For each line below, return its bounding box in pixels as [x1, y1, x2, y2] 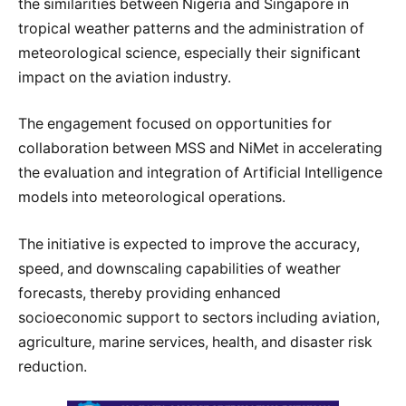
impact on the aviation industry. [18, 68, 231, 86]
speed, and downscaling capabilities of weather [18, 259, 341, 277]
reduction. [18, 357, 87, 375]
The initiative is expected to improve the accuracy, [18, 235, 360, 253]
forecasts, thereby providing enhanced [18, 284, 281, 302]
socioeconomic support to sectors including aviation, [18, 308, 380, 326]
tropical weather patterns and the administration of [18, 19, 364, 37]
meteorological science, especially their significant [18, 43, 361, 62]
